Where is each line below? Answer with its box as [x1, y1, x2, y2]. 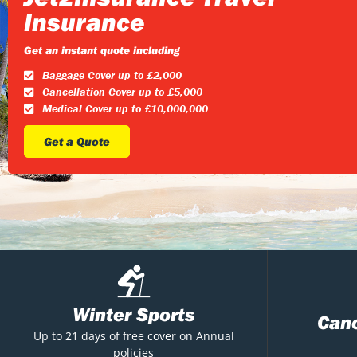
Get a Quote [44, 134, 110, 150]
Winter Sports [72, 301, 195, 326]
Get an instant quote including [24, 43, 180, 58]
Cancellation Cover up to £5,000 [41, 84, 202, 100]
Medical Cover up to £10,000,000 [41, 101, 208, 116]
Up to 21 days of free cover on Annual [33, 328, 234, 343]
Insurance [24, 6, 145, 38]
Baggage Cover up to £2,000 [41, 68, 182, 83]
